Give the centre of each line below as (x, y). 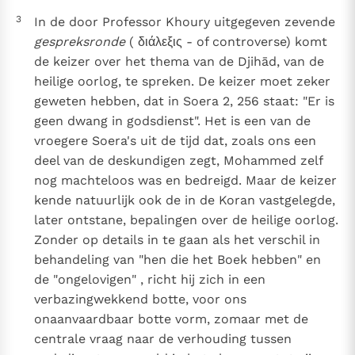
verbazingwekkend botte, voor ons (140, 300)
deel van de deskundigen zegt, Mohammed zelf (178, 161)
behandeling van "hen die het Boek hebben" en (177, 260)
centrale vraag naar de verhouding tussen (162, 339)
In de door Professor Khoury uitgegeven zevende (184, 22)
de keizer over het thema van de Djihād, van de (179, 62)
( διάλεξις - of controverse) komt (226, 42)
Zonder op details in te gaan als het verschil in (177, 240)
